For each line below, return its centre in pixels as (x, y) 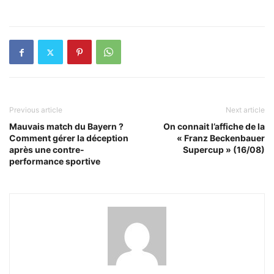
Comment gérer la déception (69, 138)
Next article (245, 110)
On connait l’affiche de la (214, 126)
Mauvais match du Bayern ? (66, 126)
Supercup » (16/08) (224, 150)
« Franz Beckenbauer (221, 138)
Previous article (36, 110)
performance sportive (55, 161)
